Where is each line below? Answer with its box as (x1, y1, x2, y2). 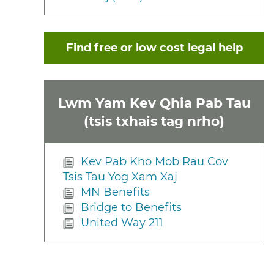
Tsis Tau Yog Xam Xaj (63, 170, 177, 184)
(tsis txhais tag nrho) (84, 113, 224, 129)
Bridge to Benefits (81, 201, 182, 215)
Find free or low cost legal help (65, 40, 243, 54)
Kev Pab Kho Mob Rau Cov (81, 155, 229, 169)
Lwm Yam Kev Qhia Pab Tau (57, 94, 251, 111)
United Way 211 (81, 216, 164, 230)
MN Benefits (81, 185, 150, 199)
